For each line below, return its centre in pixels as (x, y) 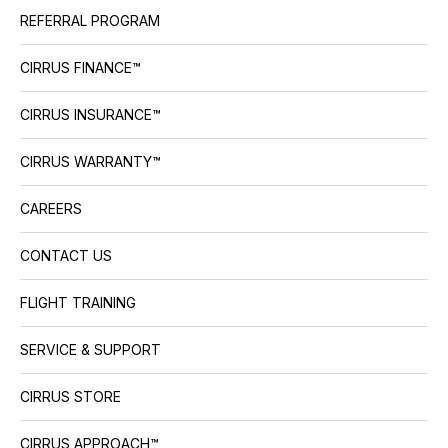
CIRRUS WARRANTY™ (90, 161)
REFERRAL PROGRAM (90, 20)
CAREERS (51, 208)
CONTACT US (66, 255)
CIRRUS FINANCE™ (80, 67)
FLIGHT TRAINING (78, 302)
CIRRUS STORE (70, 396)
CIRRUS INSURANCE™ (90, 114)
